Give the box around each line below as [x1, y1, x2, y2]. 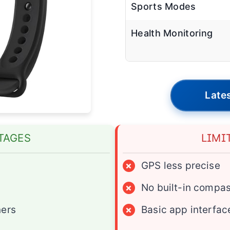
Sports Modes [131, 1, 196, 12]
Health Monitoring [131, 28, 213, 39]
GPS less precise [141, 160, 220, 172]
